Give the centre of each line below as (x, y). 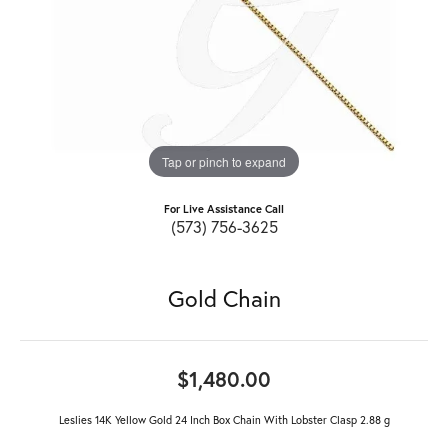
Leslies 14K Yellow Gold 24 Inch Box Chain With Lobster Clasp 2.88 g (224, 419)
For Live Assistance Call (224, 208)
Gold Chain (224, 297)
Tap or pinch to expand (224, 161)
